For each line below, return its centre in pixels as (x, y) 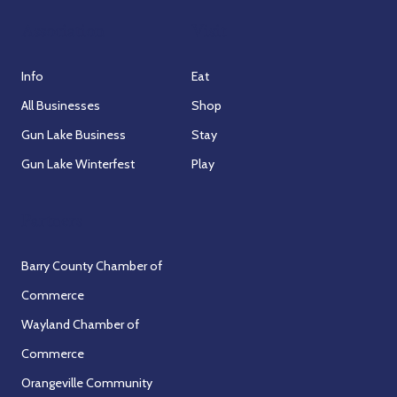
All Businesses (61, 105)
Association (63, 30)
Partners (52, 220)
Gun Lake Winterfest (78, 163)
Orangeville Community (87, 382)
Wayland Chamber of (81, 324)
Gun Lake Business (74, 134)
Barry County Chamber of (92, 265)
